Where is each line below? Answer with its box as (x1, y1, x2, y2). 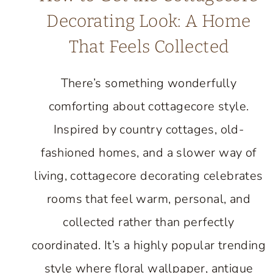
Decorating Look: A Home (46, 11, 251, 31)
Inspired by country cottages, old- (53, 121, 244, 138)
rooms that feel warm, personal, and (47, 191, 250, 207)
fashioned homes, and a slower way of (41, 144, 257, 161)
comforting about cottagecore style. (48, 98, 249, 115)
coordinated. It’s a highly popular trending (31, 237, 266, 253)
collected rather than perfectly (63, 214, 235, 230)
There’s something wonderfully (60, 75, 237, 91)
